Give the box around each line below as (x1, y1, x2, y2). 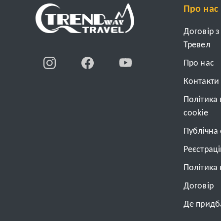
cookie (184, 109, 208, 118)
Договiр (184, 182, 214, 191)
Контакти (184, 77, 219, 87)
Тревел (184, 40, 210, 50)
